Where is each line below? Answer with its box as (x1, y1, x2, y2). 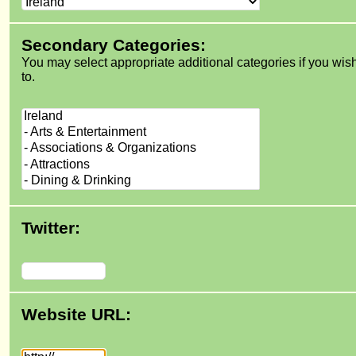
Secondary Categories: (21, 36, 206, 55)
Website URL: (21, 305, 131, 324)
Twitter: (21, 219, 80, 238)
